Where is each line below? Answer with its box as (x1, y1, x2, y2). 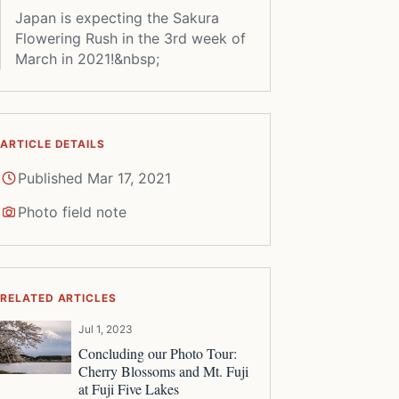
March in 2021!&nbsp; (14, 49, 159, 68)
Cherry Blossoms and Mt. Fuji (77, 361, 248, 380)
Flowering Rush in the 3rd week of (14, 28, 246, 47)
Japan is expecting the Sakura (14, 8, 219, 27)
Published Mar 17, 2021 (17, 168, 171, 187)
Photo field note (17, 202, 126, 221)
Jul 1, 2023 (77, 322, 133, 336)
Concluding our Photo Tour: (77, 343, 237, 362)
